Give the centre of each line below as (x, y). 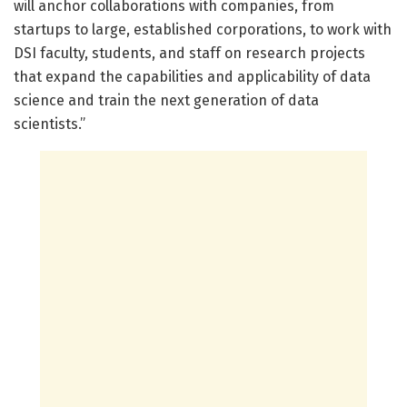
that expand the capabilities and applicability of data (192, 77)
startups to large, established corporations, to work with (203, 30)
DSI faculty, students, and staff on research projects (189, 54)
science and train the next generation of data (166, 101)
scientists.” (50, 124)
